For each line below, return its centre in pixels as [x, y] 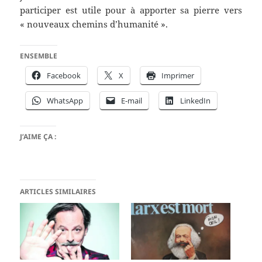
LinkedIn [196, 100]
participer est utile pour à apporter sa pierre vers [131, 10]
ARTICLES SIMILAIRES [58, 191]
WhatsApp [65, 100]
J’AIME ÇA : [38, 136]
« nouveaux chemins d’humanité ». [94, 24]
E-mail [132, 100]
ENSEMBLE [39, 56]
